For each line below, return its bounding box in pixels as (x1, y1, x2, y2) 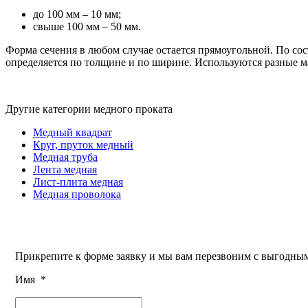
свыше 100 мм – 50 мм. (33, 21, 141, 33)
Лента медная (33, 164, 97, 176)
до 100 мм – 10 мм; (33, 8, 121, 21)
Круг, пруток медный (33, 139, 133, 151)
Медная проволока (33, 188, 121, 201)
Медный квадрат (33, 126, 112, 139)
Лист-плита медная (33, 176, 123, 188)
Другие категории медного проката (5, 103, 173, 115)
